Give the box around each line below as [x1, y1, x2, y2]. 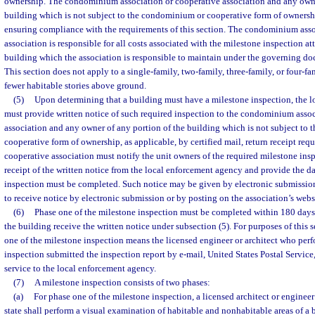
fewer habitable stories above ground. [4, 80, 146, 91]
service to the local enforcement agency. [4, 263, 156, 274]
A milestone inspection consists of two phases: [34, 277, 210, 288]
